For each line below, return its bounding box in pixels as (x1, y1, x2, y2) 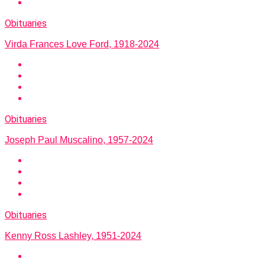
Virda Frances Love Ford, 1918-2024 (5, 39, 159, 50)
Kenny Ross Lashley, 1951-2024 (5, 231, 141, 241)
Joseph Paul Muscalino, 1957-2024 (5, 135, 153, 146)
